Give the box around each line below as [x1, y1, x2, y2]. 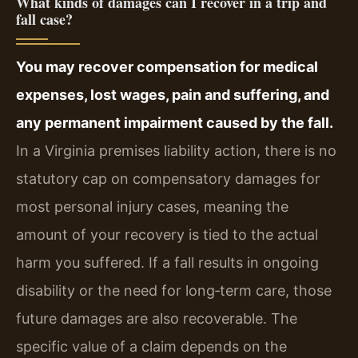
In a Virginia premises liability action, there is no [16, 141, 336, 159]
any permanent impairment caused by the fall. [16, 113, 333, 131]
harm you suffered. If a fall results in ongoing [16, 253, 319, 271]
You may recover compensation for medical [16, 58, 318, 75]
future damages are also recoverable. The [16, 309, 297, 327]
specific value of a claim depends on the [16, 337, 287, 355]
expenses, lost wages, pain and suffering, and [16, 86, 329, 103]
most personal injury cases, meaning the [16, 197, 288, 215]
